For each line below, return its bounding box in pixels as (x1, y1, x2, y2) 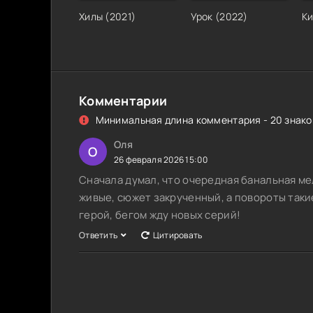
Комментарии (79, 92, 168, 110)
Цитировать (152, 229, 203, 242)
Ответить (79, 229, 118, 242)
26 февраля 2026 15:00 (114, 154, 208, 166)
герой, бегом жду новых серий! (79, 208, 241, 223)
